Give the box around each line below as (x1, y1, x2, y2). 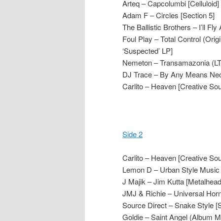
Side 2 (122, 129, 143, 140)
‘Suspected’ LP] (122, 45, 173, 56)
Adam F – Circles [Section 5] (122, 10, 215, 21)
